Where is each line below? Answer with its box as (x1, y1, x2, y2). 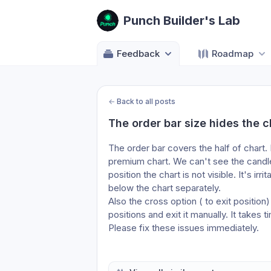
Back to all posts (117, 97, 175, 106)
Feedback (117, 48, 160, 59)
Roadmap (212, 48, 253, 59)
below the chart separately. (108, 182, 223, 194)
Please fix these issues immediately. (108, 222, 259, 233)
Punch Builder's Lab (123, 13, 240, 28)
